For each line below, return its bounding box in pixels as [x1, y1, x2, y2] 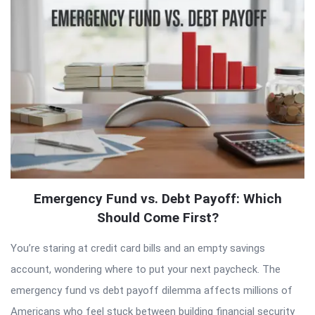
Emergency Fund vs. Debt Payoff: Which [33, 190, 282, 207]
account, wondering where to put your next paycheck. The [11, 262, 281, 276]
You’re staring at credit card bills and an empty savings [11, 241, 265, 255]
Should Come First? [96, 209, 219, 226]
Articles [10, 6, 68, 25]
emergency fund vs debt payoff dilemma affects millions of [11, 283, 292, 297]
